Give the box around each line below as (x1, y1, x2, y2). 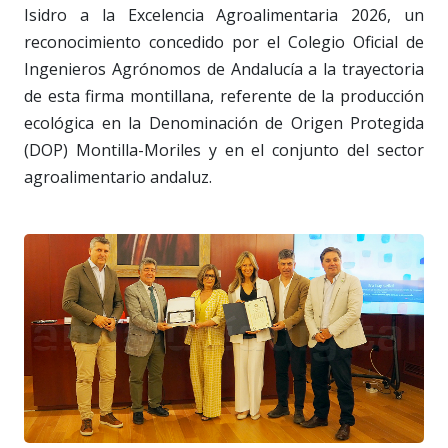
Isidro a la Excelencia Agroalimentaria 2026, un (24, 3, 424, 26)
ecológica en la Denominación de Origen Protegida (24, 111, 424, 134)
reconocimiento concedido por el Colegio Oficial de (24, 30, 424, 53)
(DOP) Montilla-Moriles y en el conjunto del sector (24, 138, 424, 161)
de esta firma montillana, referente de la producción (24, 84, 424, 107)
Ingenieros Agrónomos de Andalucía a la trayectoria (24, 57, 424, 80)
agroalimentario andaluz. (24, 165, 212, 188)
